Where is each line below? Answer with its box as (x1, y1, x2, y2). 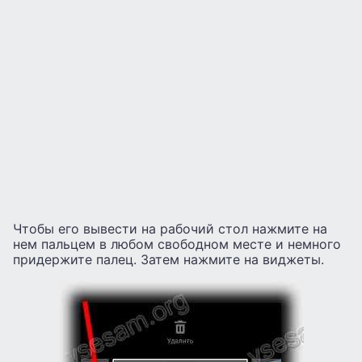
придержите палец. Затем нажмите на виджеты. (13, 251, 324, 268)
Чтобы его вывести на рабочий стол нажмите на (13, 221, 327, 238)
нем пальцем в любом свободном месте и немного (13, 236, 341, 253)
